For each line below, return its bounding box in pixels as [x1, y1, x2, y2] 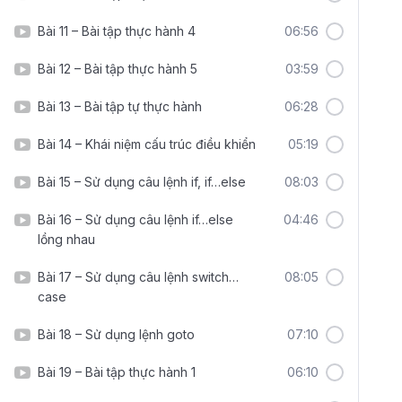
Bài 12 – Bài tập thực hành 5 [38, 61, 197, 76]
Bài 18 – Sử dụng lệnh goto [38, 327, 195, 342]
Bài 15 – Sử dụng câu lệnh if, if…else [38, 174, 246, 189]
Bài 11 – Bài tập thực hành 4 [38, 23, 196, 39]
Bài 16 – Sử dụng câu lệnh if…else [38, 212, 233, 227]
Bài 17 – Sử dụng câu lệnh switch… [38, 269, 239, 284]
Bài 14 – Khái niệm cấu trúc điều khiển [38, 136, 256, 152]
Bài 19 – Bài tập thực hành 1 [38, 364, 196, 380]
